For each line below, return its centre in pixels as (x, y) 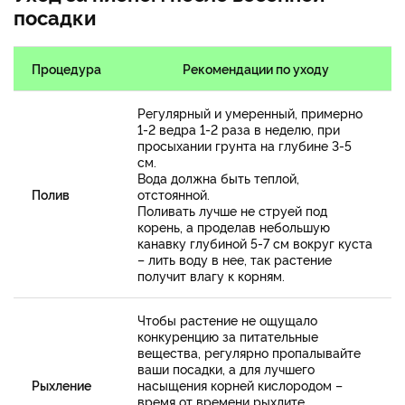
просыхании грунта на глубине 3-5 (245, 145)
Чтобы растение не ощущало (227, 319)
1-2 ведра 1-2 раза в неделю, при (239, 128)
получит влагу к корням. (211, 275)
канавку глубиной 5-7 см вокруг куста (255, 242)
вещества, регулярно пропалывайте (249, 352)
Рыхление (61, 384)
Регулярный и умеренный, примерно (250, 112)
